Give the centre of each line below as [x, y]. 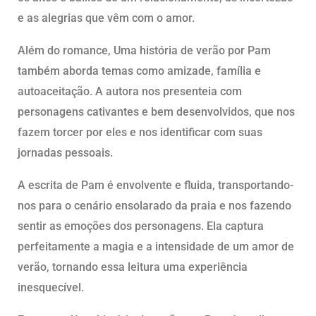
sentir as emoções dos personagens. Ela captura [141, 226]
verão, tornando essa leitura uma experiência [133, 267]
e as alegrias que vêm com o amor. [106, 18]
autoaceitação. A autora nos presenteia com [130, 92]
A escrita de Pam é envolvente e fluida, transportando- [156, 186]
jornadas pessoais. [65, 153]
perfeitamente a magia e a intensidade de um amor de [156, 247]
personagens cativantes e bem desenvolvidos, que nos [156, 112]
